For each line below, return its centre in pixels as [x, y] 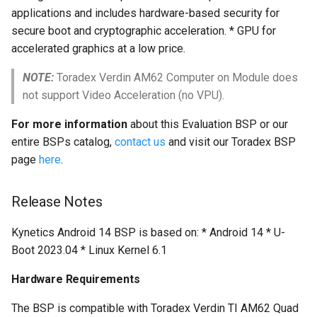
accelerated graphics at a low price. [98, 49]
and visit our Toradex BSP [231, 142]
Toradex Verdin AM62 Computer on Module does [176, 78]
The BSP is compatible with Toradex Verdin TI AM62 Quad [155, 309]
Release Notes [57, 202]
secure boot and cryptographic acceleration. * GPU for [144, 31]
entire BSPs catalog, [63, 142]
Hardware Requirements [76, 279]
